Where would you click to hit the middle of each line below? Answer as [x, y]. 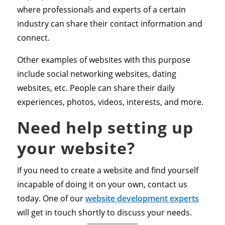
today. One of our [51, 199]
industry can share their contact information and [109, 24]
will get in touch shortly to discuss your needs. [104, 213]
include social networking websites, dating [96, 74]
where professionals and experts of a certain [101, 10]
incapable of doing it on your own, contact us [102, 185]
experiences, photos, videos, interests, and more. [110, 102]
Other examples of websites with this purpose [103, 60]
